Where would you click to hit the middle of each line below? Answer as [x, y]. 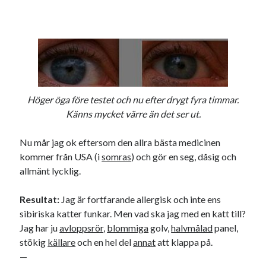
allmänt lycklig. [50, 171]
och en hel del [104, 242]
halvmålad [192, 228]
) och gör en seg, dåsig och [184, 157]
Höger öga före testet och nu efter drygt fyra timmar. [133, 100]
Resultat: [40, 199]
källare [62, 242]
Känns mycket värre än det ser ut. [133, 114]
